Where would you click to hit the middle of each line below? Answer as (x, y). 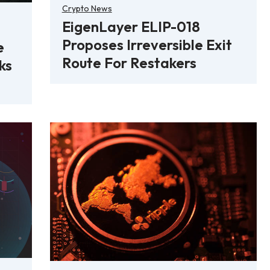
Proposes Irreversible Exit (147, 44)
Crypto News (87, 8)
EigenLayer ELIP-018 (131, 26)
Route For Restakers (129, 62)
